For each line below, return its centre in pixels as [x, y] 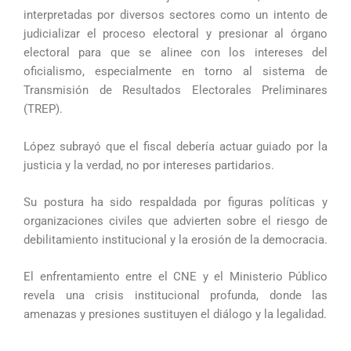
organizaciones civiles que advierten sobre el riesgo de [175, 221]
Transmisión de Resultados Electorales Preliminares [175, 90]
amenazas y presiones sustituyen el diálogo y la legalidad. [175, 315]
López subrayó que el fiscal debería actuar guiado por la [175, 146]
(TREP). [43, 109]
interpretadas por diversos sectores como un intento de [175, 15]
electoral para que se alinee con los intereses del [175, 53]
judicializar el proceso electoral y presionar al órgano [175, 34]
